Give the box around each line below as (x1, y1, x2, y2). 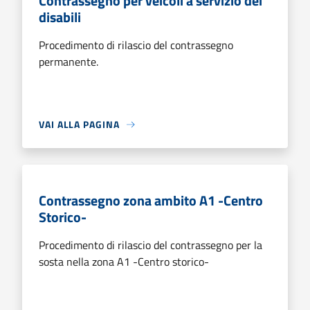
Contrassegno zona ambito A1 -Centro (39, 190, 263, 211)
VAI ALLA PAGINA (39, 117, 120, 131)
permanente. (39, 53, 98, 70)
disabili (39, 6, 81, 28)
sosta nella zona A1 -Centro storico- (39, 253, 209, 270)
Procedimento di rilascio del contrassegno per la (39, 237, 262, 253)
